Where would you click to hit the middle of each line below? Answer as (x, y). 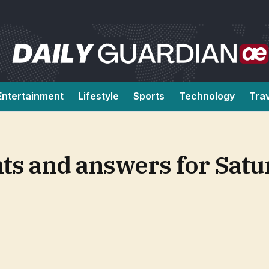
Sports (149, 96)
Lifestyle (98, 96)
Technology (207, 96)
